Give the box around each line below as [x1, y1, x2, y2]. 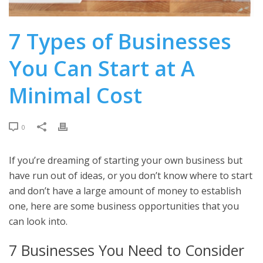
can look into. [9, 214, 68, 228]
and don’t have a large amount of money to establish [9, 184, 241, 197]
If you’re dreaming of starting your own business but [9, 153, 242, 167]
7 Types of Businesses [9, 26, 231, 56]
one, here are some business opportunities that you [9, 199, 239, 213]
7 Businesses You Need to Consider [9, 240, 244, 260]
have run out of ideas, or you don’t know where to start [9, 168, 252, 182]
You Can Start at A [9, 53, 195, 83]
